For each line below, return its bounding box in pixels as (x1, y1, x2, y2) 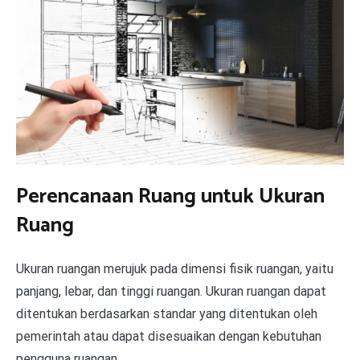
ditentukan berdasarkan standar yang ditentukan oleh (16, 305, 317, 321)
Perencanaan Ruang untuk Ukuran (16, 178, 325, 214)
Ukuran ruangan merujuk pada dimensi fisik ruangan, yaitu (16, 260, 333, 276)
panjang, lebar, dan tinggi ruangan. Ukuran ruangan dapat (16, 283, 326, 299)
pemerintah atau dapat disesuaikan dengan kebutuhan (16, 328, 321, 344)
